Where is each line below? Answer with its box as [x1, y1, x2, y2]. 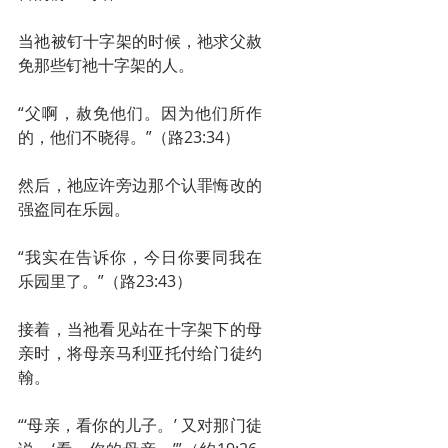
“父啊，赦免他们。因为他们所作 [18, 102, 262, 124]
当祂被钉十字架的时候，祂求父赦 [18, 30, 262, 52]
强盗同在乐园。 [18, 198, 130, 220]
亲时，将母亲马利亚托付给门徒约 [18, 342, 262, 364]
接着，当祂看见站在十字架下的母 [18, 318, 262, 340]
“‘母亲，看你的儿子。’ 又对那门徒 [18, 414, 262, 436]
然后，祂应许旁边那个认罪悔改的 [18, 174, 262, 196]
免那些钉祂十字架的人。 [18, 54, 194, 76]
